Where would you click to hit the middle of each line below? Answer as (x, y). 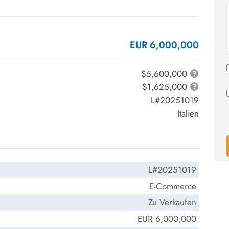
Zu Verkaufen (172, 202)
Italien (188, 113)
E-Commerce (173, 186)
